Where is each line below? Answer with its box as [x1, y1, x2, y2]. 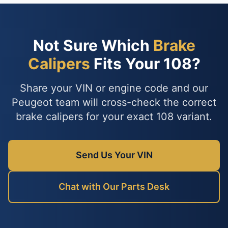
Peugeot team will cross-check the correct [12, 96, 216, 108]
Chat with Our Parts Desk [59, 181, 169, 192]
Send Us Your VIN [75, 150, 153, 160]
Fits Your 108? [90, 54, 201, 73]
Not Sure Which [33, 36, 153, 54]
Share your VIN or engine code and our [20, 82, 208, 94]
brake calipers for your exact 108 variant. [16, 110, 212, 123]
